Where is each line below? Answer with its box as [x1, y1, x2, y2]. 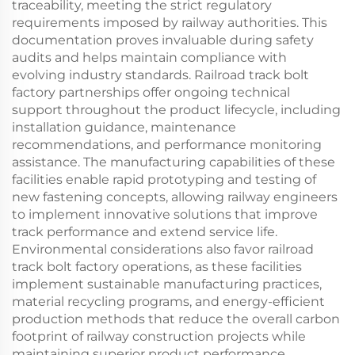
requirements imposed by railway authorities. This [12, 15, 327, 30]
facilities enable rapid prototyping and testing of [12, 172, 316, 187]
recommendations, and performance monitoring [12, 137, 322, 152]
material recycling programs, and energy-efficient [12, 294, 325, 309]
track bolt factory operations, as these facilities [12, 259, 302, 274]
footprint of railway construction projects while [12, 329, 306, 344]
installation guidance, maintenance [12, 120, 236, 135]
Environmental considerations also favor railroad [12, 242, 314, 257]
